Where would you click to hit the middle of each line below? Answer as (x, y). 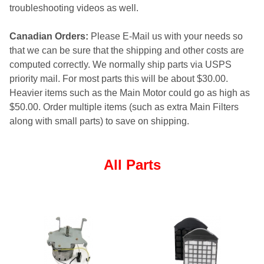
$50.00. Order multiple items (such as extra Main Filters (124, 107)
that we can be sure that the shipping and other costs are (127, 50)
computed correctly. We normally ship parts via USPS (121, 64)
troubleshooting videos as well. (74, 8)
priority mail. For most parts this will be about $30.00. (119, 78)
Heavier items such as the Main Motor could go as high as (130, 93)
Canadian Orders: (49, 36)
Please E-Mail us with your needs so (166, 36)
